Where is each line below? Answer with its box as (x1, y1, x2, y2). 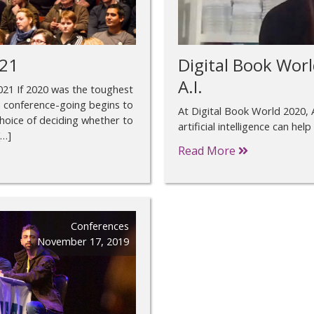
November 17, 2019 (37, 233, 129, 248)
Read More (178, 142, 238, 158)
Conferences (71, 218, 129, 233)
